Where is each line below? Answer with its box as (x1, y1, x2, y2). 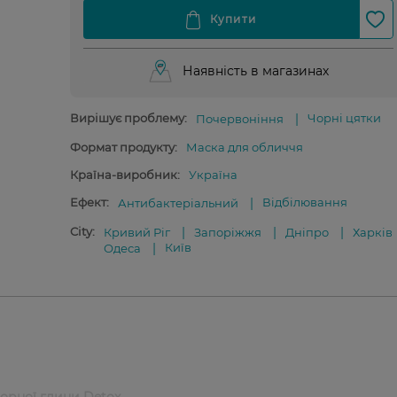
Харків (352, 225, 393, 239)
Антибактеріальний (117, 196, 238, 210)
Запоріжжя (193, 225, 261, 239)
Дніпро (284, 225, 329, 239)
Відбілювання (261, 195, 347, 209)
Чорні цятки (307, 111, 381, 125)
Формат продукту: (69, 140, 177, 154)
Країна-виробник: (69, 167, 180, 182)
